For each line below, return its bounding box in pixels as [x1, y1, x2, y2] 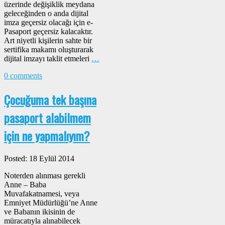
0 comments [4, 71, 42, 80]
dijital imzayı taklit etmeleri [4, 54, 91, 63]
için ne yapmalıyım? [4, 126, 90, 145]
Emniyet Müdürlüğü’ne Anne [4, 198, 97, 207]
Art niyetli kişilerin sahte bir [4, 36, 92, 45]
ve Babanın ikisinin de [4, 207, 75, 216]
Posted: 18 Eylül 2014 [4, 154, 74, 163]
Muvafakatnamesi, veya [4, 189, 79, 198]
